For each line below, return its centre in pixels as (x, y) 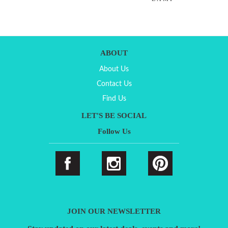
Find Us (114, 99)
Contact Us (114, 84)
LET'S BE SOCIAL (114, 116)
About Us (114, 69)
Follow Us (114, 131)
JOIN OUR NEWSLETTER (114, 211)
